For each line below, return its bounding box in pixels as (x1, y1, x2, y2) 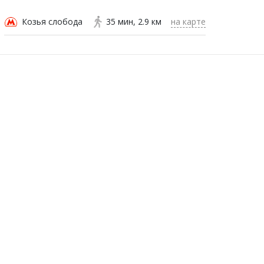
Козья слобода (22, 16, 82, 27)
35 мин (106, 16, 133, 27)
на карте (171, 16, 206, 27)
